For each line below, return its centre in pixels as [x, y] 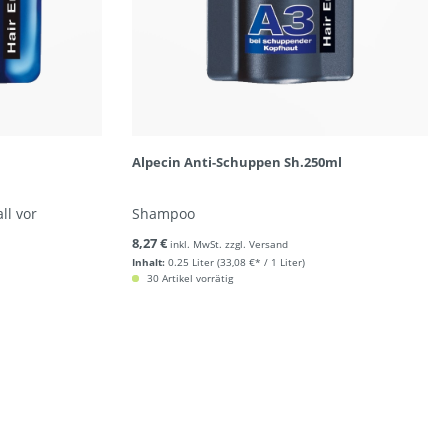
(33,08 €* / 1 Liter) [260, 262]
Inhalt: [148, 262]
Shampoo [163, 213]
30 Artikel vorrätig [188, 278]
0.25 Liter [190, 262]
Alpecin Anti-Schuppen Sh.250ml [236, 162]
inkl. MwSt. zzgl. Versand [228, 244]
